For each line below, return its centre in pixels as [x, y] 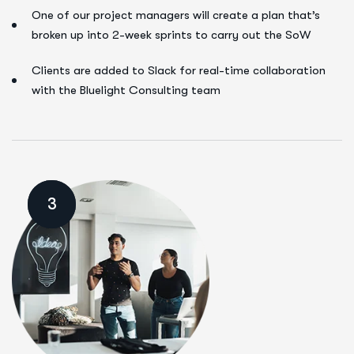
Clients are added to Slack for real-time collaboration [179, 70]
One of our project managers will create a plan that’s [176, 15]
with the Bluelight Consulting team [126, 90]
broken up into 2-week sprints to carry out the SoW [171, 35]
